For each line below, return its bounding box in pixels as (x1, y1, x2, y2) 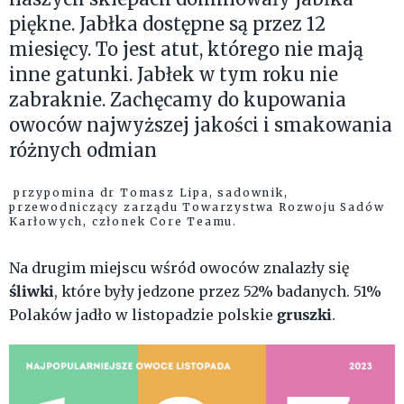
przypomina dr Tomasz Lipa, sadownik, (9, 186, 289, 200)
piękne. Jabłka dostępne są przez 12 (9, 13, 326, 36)
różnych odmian (9, 139, 157, 162)
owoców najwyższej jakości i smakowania (9, 114, 392, 137)
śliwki (9, 281, 54, 301)
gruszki (277, 305, 332, 325)
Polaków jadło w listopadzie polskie (9, 306, 277, 325)
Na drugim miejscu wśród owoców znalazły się (9, 259, 349, 278)
